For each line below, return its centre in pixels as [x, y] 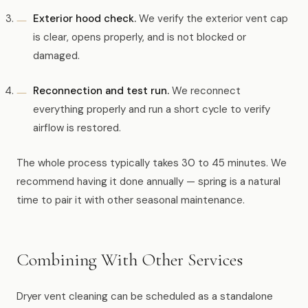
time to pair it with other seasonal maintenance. [131, 200]
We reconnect [205, 91]
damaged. [56, 56]
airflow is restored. [77, 128]
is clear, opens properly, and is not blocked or [140, 37]
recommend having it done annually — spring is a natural [148, 181]
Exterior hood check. [85, 19]
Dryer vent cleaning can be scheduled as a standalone [145, 296]
